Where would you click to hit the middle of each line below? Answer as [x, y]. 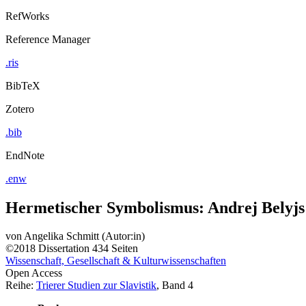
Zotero [20, 109]
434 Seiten [115, 249]
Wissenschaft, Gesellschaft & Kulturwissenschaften [116, 261]
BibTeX [23, 85]
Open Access [34, 273]
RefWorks [27, 16]
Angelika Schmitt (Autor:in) [84, 236]
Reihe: [21, 286]
